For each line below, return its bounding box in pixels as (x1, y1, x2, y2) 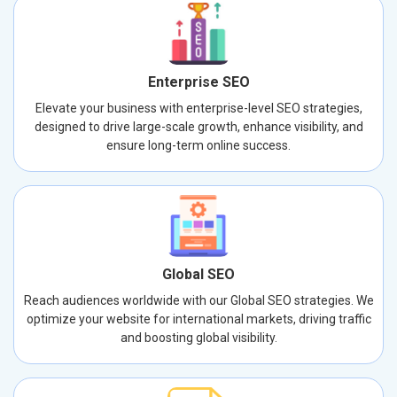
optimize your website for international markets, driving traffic (26, 311, 371, 326)
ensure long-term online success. (106, 137, 291, 152)
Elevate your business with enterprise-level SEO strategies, (35, 100, 362, 115)
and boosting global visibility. (120, 330, 277, 345)
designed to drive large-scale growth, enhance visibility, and (34, 119, 363, 134)
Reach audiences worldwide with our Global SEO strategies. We (23, 292, 374, 307)
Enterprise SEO (147, 73, 250, 90)
